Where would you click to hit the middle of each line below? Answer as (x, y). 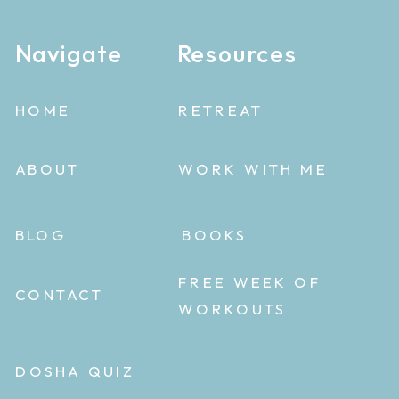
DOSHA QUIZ (75, 370)
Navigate (69, 53)
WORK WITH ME (253, 169)
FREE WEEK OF (250, 282)
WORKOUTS (232, 308)
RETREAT (221, 110)
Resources (237, 53)
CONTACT (59, 295)
